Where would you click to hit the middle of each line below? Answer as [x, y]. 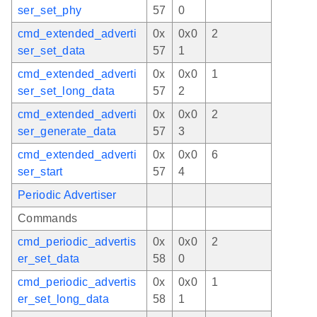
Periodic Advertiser [67, 195]
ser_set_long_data [67, 91]
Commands [48, 218]
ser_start [40, 171]
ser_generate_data [67, 131]
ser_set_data [52, 50]
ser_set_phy [50, 10]
